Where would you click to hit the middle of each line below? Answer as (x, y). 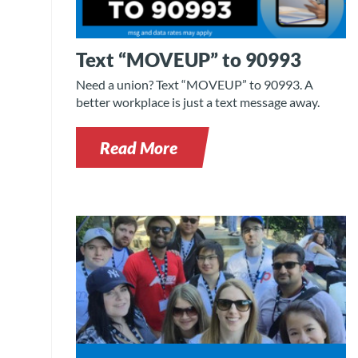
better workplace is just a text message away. (198, 102)
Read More (139, 148)
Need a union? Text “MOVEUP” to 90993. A (195, 85)
